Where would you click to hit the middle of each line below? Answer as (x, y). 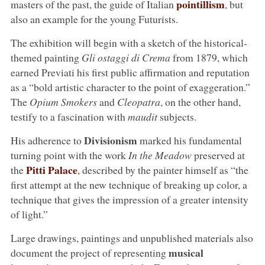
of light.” (29, 214)
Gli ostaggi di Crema (126, 57)
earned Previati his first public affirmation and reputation (130, 72)
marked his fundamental (189, 140)
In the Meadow (160, 155)
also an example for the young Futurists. (94, 19)
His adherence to (47, 140)
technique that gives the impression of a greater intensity (129, 199)
